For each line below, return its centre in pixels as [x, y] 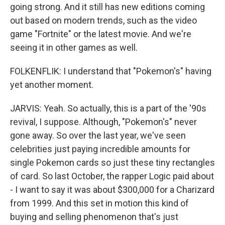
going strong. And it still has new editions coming [107, 7]
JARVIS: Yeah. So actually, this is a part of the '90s [108, 108]
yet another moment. [52, 85]
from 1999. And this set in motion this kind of [99, 203]
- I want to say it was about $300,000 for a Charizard [112, 190]
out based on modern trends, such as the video [103, 20]
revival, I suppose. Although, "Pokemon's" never [103, 122]
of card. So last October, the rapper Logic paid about [112, 176]
